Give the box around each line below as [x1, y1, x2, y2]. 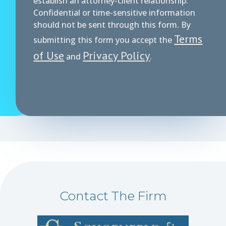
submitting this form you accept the [33, 34, 175, 45]
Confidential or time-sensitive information [33, 7, 196, 18]
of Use [33, 48, 65, 63]
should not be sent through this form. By [33, 19, 191, 30]
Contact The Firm [59, 188, 167, 203]
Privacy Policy [83, 48, 150, 63]
